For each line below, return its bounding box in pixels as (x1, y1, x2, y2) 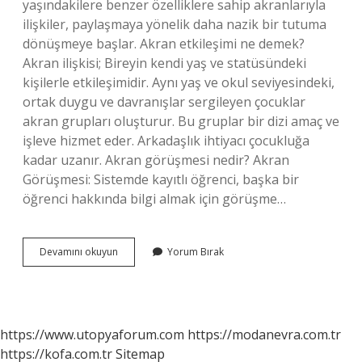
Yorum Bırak (167, 245, 224, 259)
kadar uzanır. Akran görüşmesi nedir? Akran (23, 151, 289, 169)
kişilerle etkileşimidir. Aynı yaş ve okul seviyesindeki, (23, 74, 335, 91)
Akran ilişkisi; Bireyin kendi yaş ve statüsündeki (23, 54, 306, 72)
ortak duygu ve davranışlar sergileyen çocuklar (23, 93, 305, 111)
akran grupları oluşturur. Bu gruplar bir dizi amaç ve (23, 112, 339, 130)
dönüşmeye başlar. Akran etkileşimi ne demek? (23, 35, 305, 53)
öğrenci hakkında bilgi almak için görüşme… (23, 190, 286, 208)
